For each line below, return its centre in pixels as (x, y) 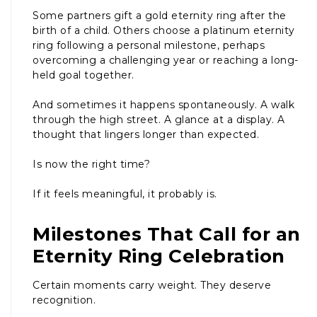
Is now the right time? (91, 164)
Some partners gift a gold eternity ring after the (160, 15)
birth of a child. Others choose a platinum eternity (164, 30)
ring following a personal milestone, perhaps (149, 45)
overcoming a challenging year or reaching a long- (166, 60)
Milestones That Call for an (167, 234)
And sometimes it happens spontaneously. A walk (163, 104)
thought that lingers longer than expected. (146, 134)
